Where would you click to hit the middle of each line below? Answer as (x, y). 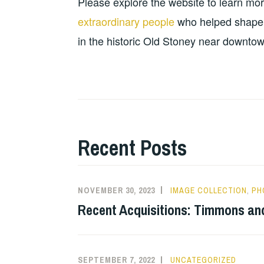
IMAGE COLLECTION (209, 190)
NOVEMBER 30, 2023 (116, 190)
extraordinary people (126, 22)
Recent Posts (132, 148)
